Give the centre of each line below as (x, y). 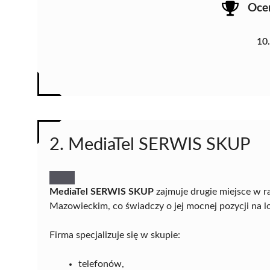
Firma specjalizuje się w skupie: (115, 235)
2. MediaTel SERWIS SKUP (150, 145)
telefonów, (101, 264)
